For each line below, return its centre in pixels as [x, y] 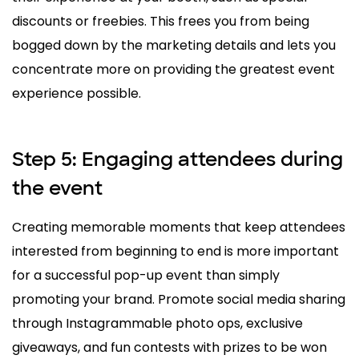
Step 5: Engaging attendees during [177, 159]
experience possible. [77, 93]
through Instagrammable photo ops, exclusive [157, 323]
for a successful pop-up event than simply [146, 275]
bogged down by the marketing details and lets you [174, 45]
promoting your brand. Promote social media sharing [179, 299]
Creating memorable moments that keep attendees [179, 227]
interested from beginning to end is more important [175, 251]
